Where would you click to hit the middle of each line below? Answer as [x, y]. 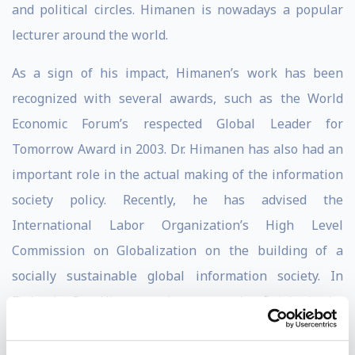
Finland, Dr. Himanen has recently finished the [177, 301]
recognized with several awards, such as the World [177, 98]
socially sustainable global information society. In [177, 276]
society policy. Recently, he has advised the [177, 200]
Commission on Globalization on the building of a [177, 250]
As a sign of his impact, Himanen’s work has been [177, 73]
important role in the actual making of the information [177, 174]
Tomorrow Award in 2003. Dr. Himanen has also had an [177, 149]
